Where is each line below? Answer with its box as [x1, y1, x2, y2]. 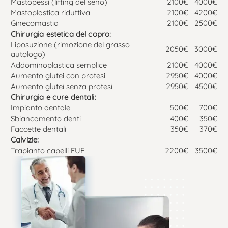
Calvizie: [11, 134, 39, 145]
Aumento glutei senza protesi [11, 81, 112, 91]
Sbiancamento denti [11, 113, 81, 123]
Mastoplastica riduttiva [11, 7, 90, 17]
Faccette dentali [11, 124, 66, 134]
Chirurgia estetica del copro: [11, 28, 111, 39]
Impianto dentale [11, 102, 70, 112]
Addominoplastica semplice [11, 60, 107, 70]
